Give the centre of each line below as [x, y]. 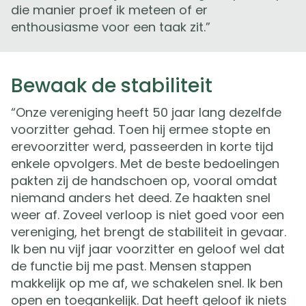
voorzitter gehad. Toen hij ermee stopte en [141, 130]
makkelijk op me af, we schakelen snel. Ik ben [147, 283]
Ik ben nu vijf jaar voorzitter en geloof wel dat [148, 249]
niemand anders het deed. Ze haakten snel [141, 198]
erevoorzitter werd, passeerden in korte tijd [142, 147]
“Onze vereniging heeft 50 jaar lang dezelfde [146, 113]
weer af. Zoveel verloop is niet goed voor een [148, 215]
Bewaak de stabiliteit [112, 86]
